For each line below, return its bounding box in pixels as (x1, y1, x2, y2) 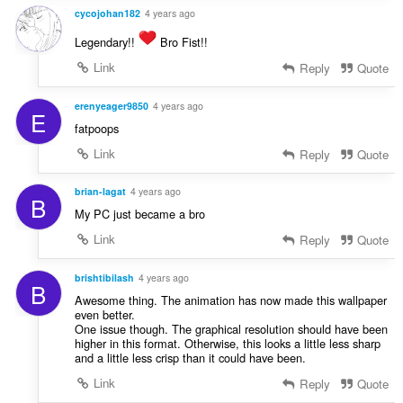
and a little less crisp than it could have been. (74, 349, 306, 367)
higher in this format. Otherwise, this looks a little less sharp (74, 335, 381, 353)
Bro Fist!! (156, 32, 208, 50)
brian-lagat (74, 184, 126, 199)
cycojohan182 (74, 5, 140, 20)
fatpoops (74, 119, 119, 137)
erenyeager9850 (74, 98, 148, 112)
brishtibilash (74, 271, 134, 285)
